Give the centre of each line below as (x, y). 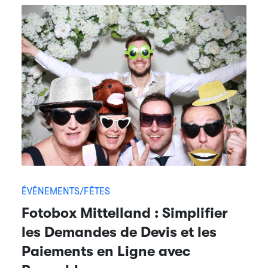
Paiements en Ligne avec (106, 251)
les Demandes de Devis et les (119, 232)
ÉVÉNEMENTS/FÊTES (66, 191)
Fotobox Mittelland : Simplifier (125, 213)
